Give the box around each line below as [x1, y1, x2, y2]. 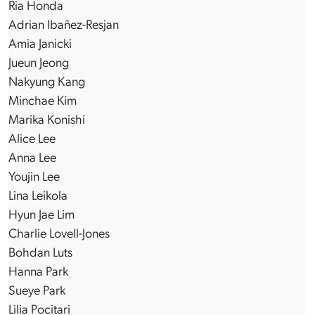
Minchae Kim [8, 95, 77, 109]
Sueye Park [8, 285, 65, 299]
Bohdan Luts [8, 247, 72, 261]
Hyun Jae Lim [8, 209, 75, 223]
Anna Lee [8, 152, 56, 166]
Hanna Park [8, 266, 68, 280]
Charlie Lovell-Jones [8, 228, 110, 242]
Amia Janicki [8, 38, 72, 52]
